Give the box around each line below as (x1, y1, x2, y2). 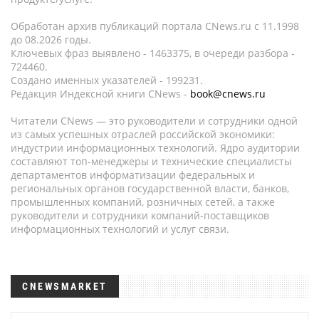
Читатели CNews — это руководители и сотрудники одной (11, 114, 298, 127)
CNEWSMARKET (22, 281, 108, 292)
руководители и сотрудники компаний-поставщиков (11, 209, 269, 222)
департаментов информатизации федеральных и (11, 168, 255, 182)
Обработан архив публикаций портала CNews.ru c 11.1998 (11, 19, 299, 33)
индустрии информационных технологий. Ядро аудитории (11, 141, 300, 155)
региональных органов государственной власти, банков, (11, 182, 289, 195)
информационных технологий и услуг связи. (11, 222, 229, 236)
